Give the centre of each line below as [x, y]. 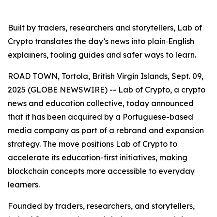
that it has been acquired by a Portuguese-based [101, 117]
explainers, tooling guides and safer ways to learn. [102, 55]
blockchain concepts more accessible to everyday [101, 171]
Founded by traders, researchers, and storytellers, [101, 206]
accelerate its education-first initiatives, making [98, 157]
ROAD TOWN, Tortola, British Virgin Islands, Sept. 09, [106, 76]
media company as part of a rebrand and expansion [106, 130]
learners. [24, 185]
